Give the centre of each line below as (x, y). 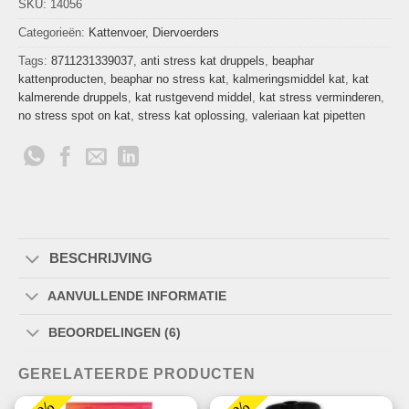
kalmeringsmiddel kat (289, 79)
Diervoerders (186, 33)
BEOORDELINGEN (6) (115, 333)
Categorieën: (53, 33)
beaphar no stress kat (168, 79)
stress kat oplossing (191, 116)
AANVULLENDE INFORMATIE (137, 296)
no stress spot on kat (74, 116)
